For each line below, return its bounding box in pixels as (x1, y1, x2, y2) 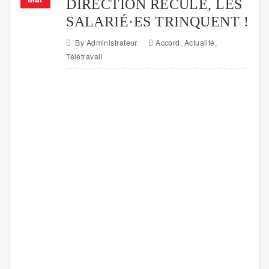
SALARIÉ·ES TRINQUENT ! (66, 13, 249, 29)
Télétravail (66, 51, 103, 62)
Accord (156, 37, 180, 48)
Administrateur (86, 37, 138, 48)
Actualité (184, 37, 215, 48)
